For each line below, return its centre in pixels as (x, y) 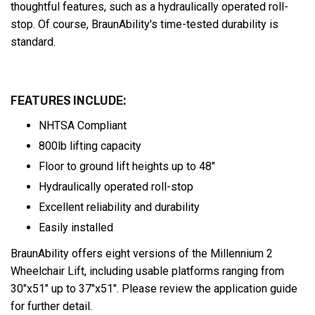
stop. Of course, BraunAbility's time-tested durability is (144, 24)
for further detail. (51, 306)
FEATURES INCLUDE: (69, 100)
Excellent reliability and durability (119, 207)
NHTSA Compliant (83, 126)
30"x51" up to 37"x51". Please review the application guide (154, 289)
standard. (33, 42)
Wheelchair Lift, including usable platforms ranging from (147, 271)
